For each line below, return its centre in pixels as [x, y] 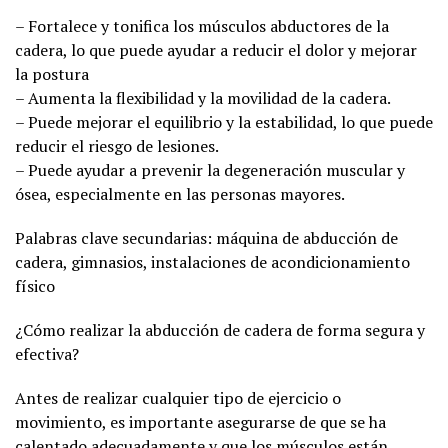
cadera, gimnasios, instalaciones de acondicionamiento [212, 261]
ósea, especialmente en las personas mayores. [180, 193]
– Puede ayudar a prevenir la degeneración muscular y [210, 169]
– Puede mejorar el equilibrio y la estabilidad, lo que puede [224, 121]
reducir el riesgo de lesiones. [117, 145]
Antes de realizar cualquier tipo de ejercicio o [178, 397]
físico [35, 285]
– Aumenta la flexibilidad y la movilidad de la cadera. [203, 97]
